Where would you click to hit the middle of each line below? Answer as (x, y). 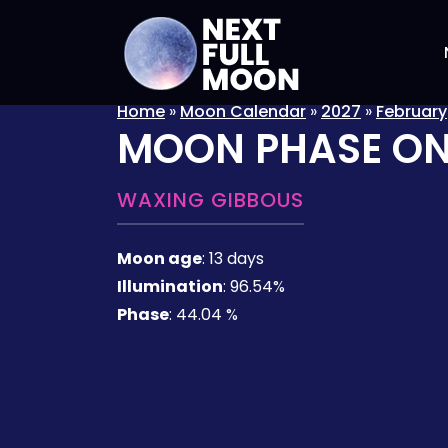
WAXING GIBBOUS (210, 200)
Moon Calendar (243, 111)
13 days (236, 258)
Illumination (170, 286)
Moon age (159, 258)
